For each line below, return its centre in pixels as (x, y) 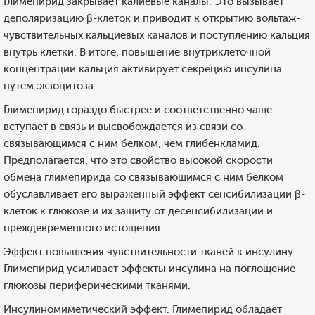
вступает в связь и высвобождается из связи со (123, 127)
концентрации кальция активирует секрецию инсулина (143, 69)
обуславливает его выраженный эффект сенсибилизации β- (154, 194)
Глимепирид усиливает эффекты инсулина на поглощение (149, 269)
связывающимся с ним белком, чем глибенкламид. (132, 143)
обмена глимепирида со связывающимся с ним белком (143, 177)
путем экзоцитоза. (50, 86)
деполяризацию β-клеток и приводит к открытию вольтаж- (152, 18)
